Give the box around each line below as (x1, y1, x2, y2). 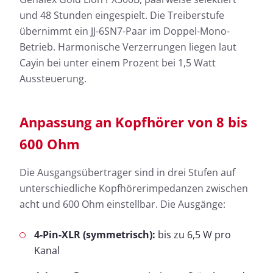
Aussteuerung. (19, 71, 87, 85)
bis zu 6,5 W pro (155, 227, 231, 241)
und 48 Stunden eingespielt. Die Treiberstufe (19, 8, 224, 22)
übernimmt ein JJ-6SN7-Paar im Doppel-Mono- (19, 24, 230, 38)
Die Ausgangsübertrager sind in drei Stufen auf (19, 165, 235, 179)
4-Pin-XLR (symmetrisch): (34, 227, 155, 241)
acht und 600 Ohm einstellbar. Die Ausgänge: (19, 197, 225, 211)
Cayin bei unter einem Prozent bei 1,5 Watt (19, 55, 216, 69)
